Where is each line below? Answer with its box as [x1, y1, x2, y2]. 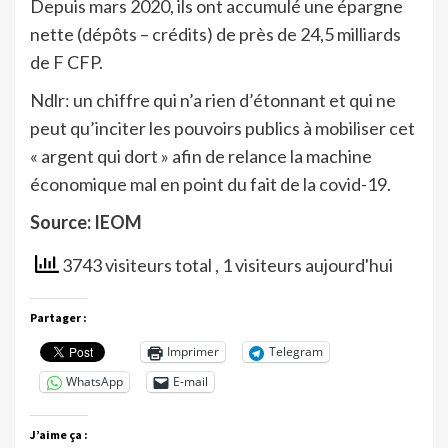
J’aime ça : [30, 426, 88, 442]
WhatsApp [66, 373, 123, 391]
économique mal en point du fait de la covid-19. [30, 172, 391, 195]
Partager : [30, 309, 87, 325]
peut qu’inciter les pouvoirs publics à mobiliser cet [30, 116, 415, 139]
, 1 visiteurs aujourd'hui [215, 253, 393, 276]
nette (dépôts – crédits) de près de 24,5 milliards [30, 22, 401, 45]
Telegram [269, 343, 323, 361]
